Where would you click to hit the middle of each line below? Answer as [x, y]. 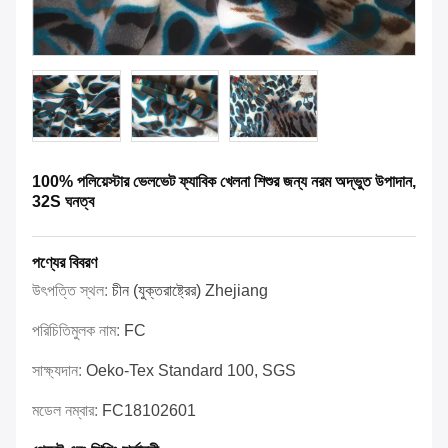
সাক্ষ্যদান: [59, 371]
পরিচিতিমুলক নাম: [78, 331]
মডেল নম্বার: [67, 411]
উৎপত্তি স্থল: [72, 291]
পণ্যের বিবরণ [64, 263]
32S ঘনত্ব [63, 202]
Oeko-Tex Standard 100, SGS [191, 371]
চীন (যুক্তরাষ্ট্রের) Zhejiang [190, 291]
